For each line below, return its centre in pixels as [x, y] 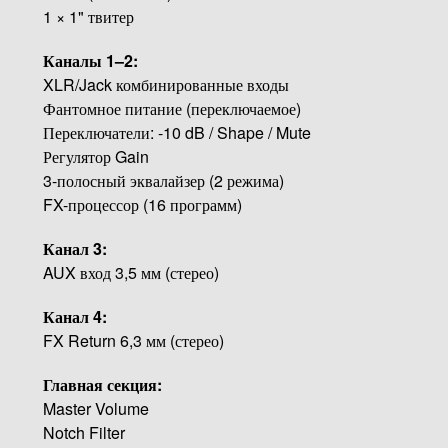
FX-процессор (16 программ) [142, 204]
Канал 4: [74, 316]
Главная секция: [102, 384]
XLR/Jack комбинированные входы [165, 84]
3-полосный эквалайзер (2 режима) [163, 180]
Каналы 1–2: [90, 60]
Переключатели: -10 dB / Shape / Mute [176, 132]
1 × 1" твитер [88, 16]
